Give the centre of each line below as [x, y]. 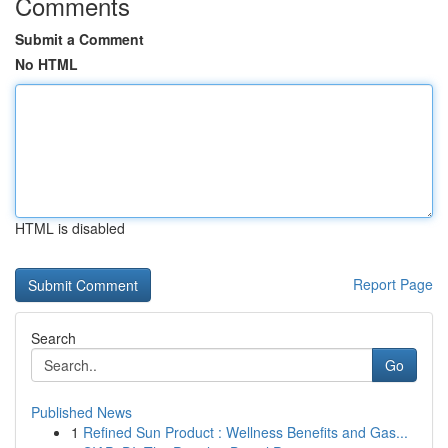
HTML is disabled [70, 228]
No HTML [46, 64]
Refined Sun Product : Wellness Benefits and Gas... [245, 432]
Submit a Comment [79, 39]
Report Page [393, 284]
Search [53, 338]
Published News [81, 412]
